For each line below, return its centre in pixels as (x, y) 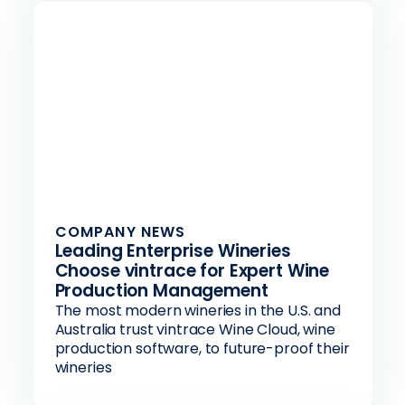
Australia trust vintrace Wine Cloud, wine (195, 330)
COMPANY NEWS (120, 232)
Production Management (161, 291)
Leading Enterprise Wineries (173, 251)
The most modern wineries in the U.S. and (198, 311)
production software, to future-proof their (202, 348)
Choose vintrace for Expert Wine (192, 271)
